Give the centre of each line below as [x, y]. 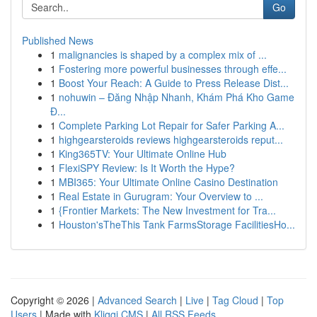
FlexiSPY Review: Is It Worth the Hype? [147, 168]
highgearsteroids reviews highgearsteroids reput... [171, 139]
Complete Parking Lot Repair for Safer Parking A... [172, 125]
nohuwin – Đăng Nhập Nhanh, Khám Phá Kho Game [177, 97]
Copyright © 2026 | [54, 300]
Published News [58, 40]
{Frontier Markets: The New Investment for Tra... [167, 210]
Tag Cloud [235, 300]
